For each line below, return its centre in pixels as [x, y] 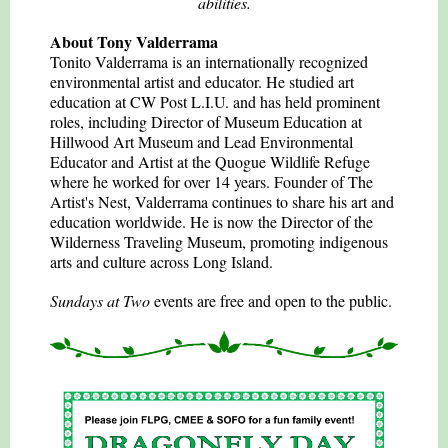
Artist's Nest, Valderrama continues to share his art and [222, 201]
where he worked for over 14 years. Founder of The [211, 181]
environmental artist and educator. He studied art [202, 81]
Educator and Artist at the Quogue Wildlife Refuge [210, 161]
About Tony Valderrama [134, 41]
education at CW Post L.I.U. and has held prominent [215, 101]
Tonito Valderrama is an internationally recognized [209, 61]
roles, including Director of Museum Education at [206, 121]
